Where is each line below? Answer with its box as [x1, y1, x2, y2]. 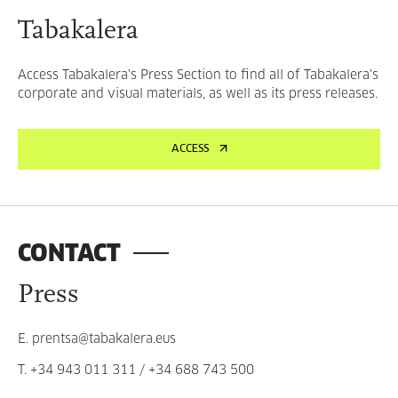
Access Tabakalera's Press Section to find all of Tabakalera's [18, 69, 378, 82]
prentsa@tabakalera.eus [32, 333, 176, 346]
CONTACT [18, 238, 121, 267]
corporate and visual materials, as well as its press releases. [18, 88, 378, 100]
